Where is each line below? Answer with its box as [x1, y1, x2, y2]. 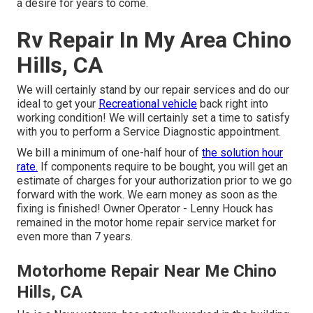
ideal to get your [17, 97, 99, 111]
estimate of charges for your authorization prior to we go [17, 174, 292, 188]
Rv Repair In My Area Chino [17, 27, 291, 54]
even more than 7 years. [17, 230, 133, 244]
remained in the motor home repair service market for [17, 216, 276, 230]
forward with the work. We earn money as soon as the [17, 188, 277, 202]
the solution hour [202, 146, 283, 160]
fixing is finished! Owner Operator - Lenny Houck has [17, 202, 273, 216]
